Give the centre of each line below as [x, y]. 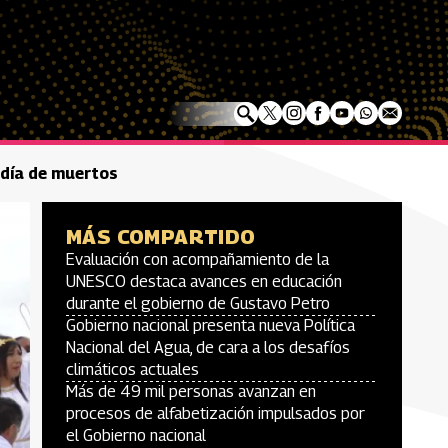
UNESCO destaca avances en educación [204, 281]
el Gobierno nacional [136, 435]
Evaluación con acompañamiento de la [197, 259]
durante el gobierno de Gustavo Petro [198, 303]
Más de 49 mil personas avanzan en [191, 391]
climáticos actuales [132, 369]
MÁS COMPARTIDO [161, 237]
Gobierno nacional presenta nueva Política [210, 325]
